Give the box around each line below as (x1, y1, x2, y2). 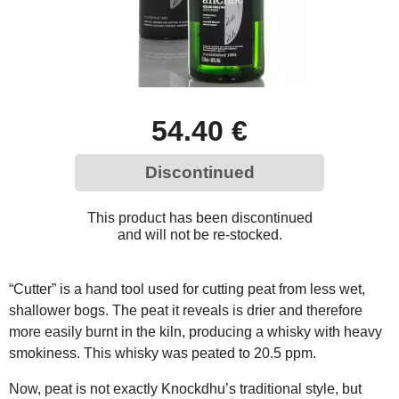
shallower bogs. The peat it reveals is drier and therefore (9, 302, 362, 318)
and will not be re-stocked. (117, 226, 282, 242)
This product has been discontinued (86, 209, 313, 225)
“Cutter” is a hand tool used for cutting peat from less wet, (9, 281, 365, 297)
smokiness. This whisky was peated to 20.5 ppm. (9, 345, 316, 361)
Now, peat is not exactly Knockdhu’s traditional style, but (9, 380, 362, 396)
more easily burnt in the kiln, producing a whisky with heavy (9, 323, 382, 339)
